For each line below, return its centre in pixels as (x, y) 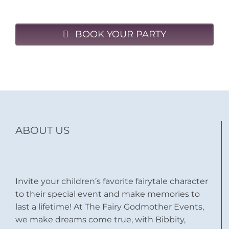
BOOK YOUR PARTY (120, 34)
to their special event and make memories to (108, 194)
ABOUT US (42, 130)
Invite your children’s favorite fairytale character (112, 181)
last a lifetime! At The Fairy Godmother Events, (110, 207)
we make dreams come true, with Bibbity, (100, 219)
